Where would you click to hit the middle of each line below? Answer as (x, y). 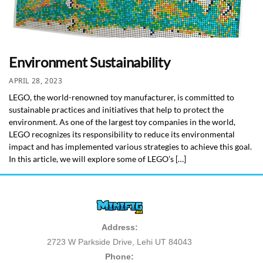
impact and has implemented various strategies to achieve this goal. (130, 147)
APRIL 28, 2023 (36, 81)
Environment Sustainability (90, 62)
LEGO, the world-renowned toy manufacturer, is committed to (122, 97)
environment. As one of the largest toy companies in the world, (122, 122)
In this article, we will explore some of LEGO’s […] (97, 159)
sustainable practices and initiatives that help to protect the (116, 110)
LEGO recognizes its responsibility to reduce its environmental (122, 134)
